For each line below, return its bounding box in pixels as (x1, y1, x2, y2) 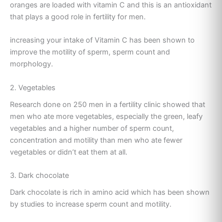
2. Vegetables (10, 83, 55, 92)
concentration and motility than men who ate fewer (10, 135, 182, 145)
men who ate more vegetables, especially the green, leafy (10, 111, 203, 121)
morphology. (10, 59, 53, 69)
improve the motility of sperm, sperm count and (10, 48, 170, 57)
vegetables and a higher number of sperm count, (10, 123, 174, 133)
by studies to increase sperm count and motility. (10, 200, 171, 209)
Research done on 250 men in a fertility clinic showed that (10, 100, 205, 109)
